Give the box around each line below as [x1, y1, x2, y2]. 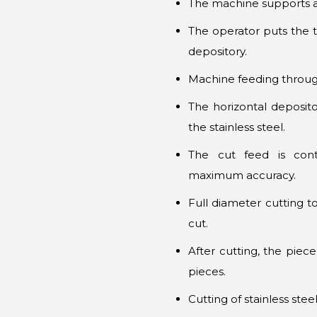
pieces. [188, 265, 226, 278]
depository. [188, 45, 247, 58]
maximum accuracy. [188, 168, 296, 182]
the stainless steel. [188, 120, 285, 134]
